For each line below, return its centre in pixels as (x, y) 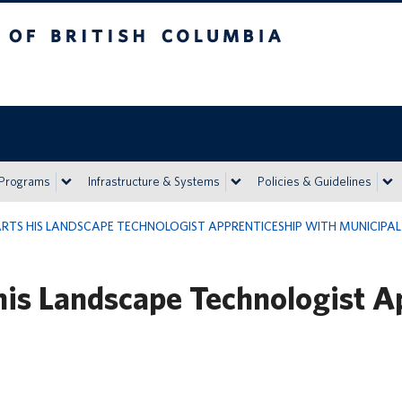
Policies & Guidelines (315, 181)
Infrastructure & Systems (154, 181)
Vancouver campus (156, 77)
